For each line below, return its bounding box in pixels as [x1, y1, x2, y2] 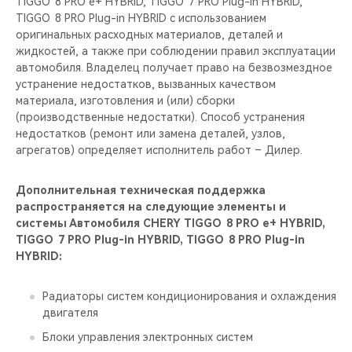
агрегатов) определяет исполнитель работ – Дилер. [16, 144, 302, 156]
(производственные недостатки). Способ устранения [16, 111, 305, 123]
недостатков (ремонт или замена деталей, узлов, [16, 127, 285, 140]
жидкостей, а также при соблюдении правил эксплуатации [16, 45, 335, 57]
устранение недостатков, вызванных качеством [16, 78, 276, 90]
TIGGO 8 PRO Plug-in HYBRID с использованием [16, 12, 266, 24]
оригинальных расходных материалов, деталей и [16, 28, 283, 41]
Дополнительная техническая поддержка [16, 184, 266, 196]
